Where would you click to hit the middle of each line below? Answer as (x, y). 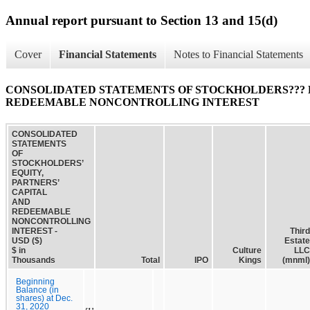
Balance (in (37, 290)
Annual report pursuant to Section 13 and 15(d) (142, 20)
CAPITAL (29, 192)
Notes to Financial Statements (238, 55)
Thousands (34, 260)
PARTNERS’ (35, 182)
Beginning (35, 281)
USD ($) (27, 240)
